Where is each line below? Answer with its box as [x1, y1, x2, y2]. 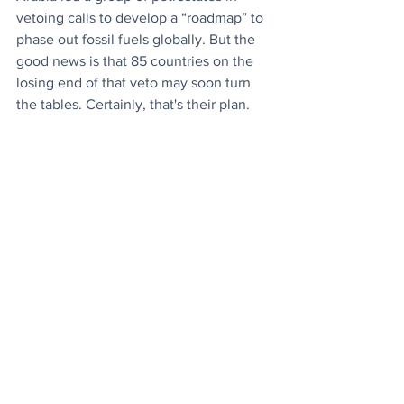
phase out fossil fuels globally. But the [16, 32, 259, 48]
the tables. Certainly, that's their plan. [16, 96, 250, 113]
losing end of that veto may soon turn [16, 75, 254, 91]
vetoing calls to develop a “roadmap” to [16, 10, 267, 26]
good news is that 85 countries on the [16, 53, 257, 69]
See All [250, 331, 289, 346]
